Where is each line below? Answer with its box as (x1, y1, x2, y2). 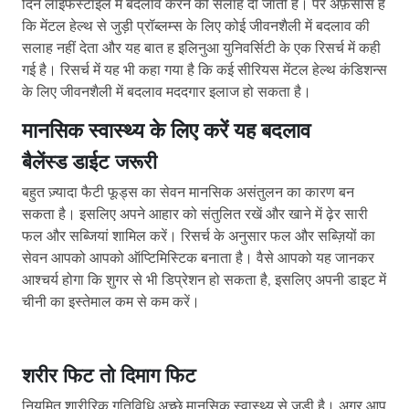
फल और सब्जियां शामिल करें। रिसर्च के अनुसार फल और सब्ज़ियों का (22, 226, 375, 247)
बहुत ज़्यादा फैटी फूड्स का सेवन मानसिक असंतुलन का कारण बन (22, 183, 354, 204)
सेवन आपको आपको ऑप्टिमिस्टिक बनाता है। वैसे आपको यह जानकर (22, 248, 374, 269)
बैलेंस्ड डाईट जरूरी (22, 149, 157, 177)
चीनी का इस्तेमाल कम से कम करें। (22, 292, 200, 313)
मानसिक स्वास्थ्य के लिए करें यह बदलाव (22, 116, 310, 146)
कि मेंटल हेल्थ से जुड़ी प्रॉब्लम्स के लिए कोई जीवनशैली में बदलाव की (22, 16, 370, 37)
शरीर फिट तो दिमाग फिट (22, 362, 196, 391)
